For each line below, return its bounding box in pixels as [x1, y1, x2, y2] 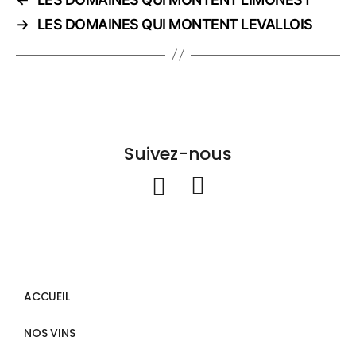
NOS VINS [24, 325, 75, 342]
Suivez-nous [124, 141, 232, 167]
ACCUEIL [24, 288, 70, 305]
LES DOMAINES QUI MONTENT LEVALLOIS [37, 15, 313, 33]
